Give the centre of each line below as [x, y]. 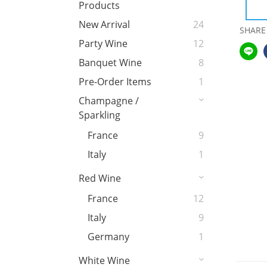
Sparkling [100, 115]
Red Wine [100, 178]
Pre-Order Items [115, 82]
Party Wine [103, 44]
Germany [108, 237]
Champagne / [109, 101]
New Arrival [104, 25]
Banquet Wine [110, 63]
